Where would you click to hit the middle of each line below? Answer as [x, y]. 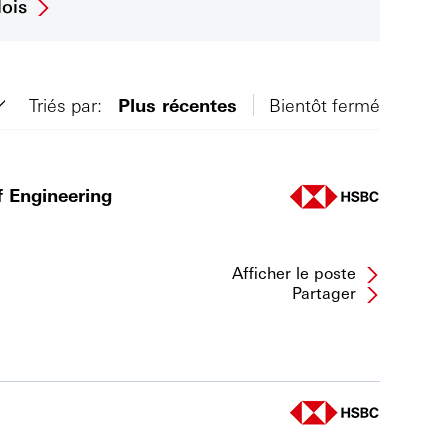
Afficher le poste [294, 272]
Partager [324, 292]
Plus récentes [177, 104]
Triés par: [65, 104]
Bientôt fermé [324, 104]
